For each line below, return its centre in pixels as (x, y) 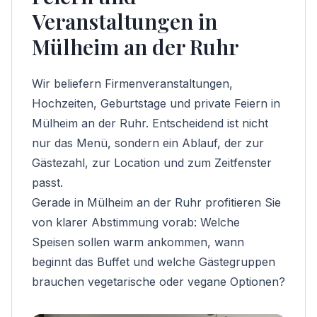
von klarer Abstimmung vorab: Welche (136, 222)
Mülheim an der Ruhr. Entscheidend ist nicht (150, 123)
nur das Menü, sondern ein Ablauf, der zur (148, 143)
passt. (47, 183)
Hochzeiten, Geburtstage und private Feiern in (156, 103)
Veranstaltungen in (125, 21)
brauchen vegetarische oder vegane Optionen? (158, 282)
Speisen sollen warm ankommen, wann (138, 242)
